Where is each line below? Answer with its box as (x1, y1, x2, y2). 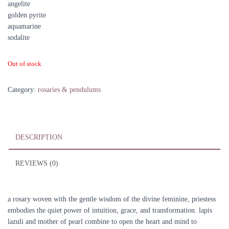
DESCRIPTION (15, 133, 62, 142)
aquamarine (8, 22, 41, 31)
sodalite (8, 34, 30, 42)
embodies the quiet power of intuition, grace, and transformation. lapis (8, 207, 212, 215)
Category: (8, 86, 38, 94)
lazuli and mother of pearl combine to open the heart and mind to (8, 218, 197, 226)
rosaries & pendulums (38, 86, 101, 94)
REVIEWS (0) (15, 159, 58, 168)
